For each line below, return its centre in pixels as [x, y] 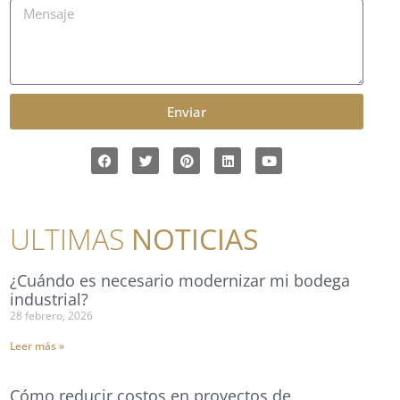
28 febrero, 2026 [51, 316]
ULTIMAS [71, 239]
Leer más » [37, 346]
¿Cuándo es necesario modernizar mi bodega [180, 281]
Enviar [187, 111]
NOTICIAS [195, 239]
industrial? [49, 300]
